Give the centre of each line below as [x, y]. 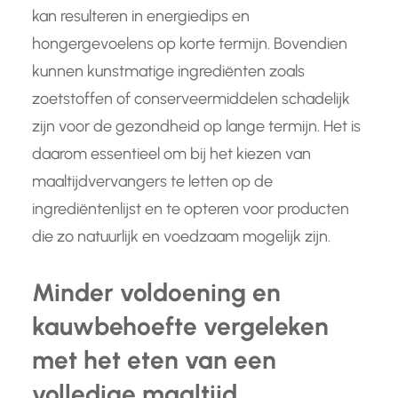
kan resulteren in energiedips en [141, 16]
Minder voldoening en [156, 293]
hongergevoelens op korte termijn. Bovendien [190, 44]
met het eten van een [154, 360]
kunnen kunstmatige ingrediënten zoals [168, 72]
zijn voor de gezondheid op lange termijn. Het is [196, 127]
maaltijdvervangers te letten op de [152, 182]
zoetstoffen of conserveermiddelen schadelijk [191, 99]
